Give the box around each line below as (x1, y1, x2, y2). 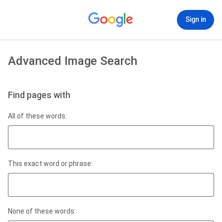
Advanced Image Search (8, 54, 137, 68)
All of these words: (8, 112, 67, 120)
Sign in (185, 15, 206, 23)
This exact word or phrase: (8, 160, 93, 167)
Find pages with (8, 90, 70, 100)
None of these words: (8, 207, 76, 215)
